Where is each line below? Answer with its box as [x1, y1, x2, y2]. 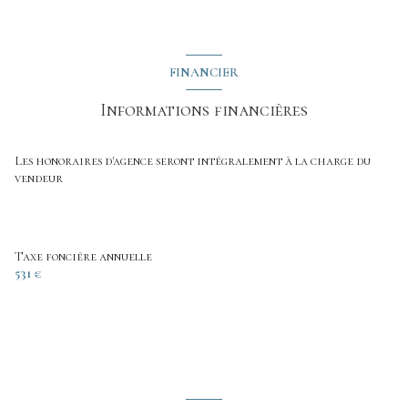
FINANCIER [169, 64, 239, 80]
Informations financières [100, 98, 308, 121]
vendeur [15, 169, 63, 186]
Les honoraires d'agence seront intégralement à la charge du [15, 152, 371, 168]
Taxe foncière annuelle [15, 248, 152, 264]
